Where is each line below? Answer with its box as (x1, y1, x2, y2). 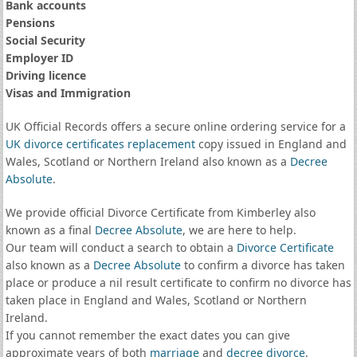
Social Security (5, 33, 85, 48)
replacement (127, 136, 195, 151)
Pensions (5, 15, 55, 30)
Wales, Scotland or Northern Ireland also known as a (5, 154, 290, 169)
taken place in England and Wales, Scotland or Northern (5, 292, 307, 308)
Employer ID (5, 50, 73, 65)
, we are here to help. (182, 222, 296, 237)
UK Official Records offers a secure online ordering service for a (5, 119, 346, 134)
